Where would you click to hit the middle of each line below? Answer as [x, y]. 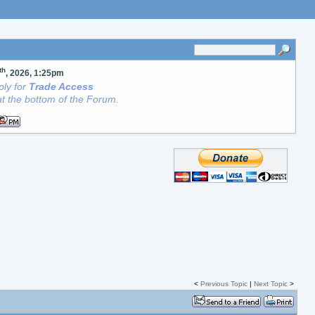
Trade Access [62, 86]
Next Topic [270, 284]
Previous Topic [224, 284]
